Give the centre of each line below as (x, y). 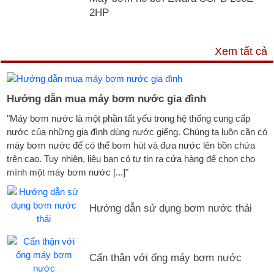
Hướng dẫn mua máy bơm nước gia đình (106, 98)
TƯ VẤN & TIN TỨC (63, 48)
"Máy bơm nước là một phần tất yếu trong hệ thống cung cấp (128, 118)
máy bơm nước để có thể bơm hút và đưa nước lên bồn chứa (131, 145)
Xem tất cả (241, 51)
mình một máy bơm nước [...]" (68, 172)
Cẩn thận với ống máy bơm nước (165, 258)
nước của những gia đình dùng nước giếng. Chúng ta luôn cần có (137, 131)
